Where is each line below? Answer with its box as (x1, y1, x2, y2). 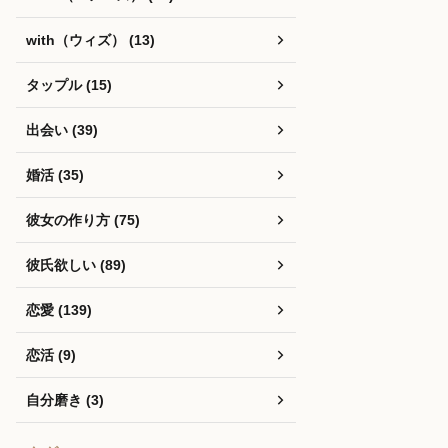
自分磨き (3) (26, 392, 104, 408)
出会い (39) (26, 122, 98, 138)
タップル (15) (26, 77, 112, 93)
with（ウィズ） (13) (26, 32, 155, 48)
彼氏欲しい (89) (26, 257, 126, 273)
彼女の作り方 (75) (26, 212, 140, 228)
